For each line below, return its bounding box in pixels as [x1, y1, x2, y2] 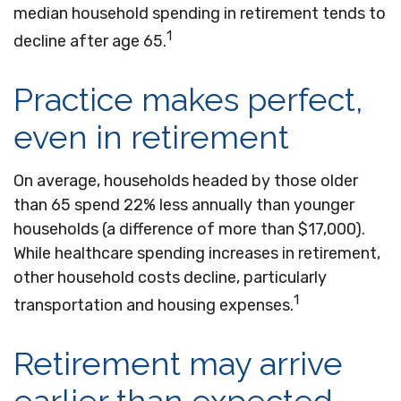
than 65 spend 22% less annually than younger [13, 195, 354, 215]
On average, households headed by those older [13, 171, 358, 191]
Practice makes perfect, [13, 81, 363, 118]
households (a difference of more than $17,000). [13, 219, 365, 239]
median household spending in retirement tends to [13, 4, 386, 23]
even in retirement [13, 118, 289, 156]
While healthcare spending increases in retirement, [13, 243, 380, 263]
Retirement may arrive [13, 345, 343, 382]
